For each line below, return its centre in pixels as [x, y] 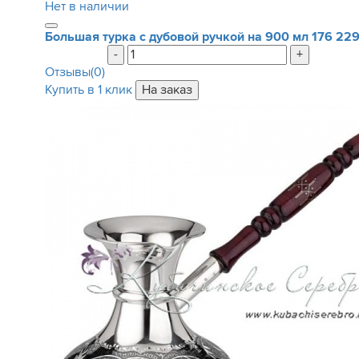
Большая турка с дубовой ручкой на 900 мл [178, 37]
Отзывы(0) [75, 72]
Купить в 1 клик [88, 90]
